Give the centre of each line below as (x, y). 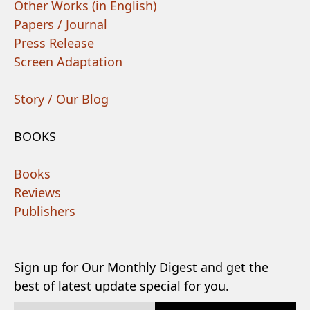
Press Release (54, 43)
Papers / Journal (61, 24)
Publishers (45, 211)
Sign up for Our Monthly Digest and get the (141, 267)
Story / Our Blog (61, 99)
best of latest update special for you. (121, 286)
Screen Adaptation (68, 62)
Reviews (37, 192)
